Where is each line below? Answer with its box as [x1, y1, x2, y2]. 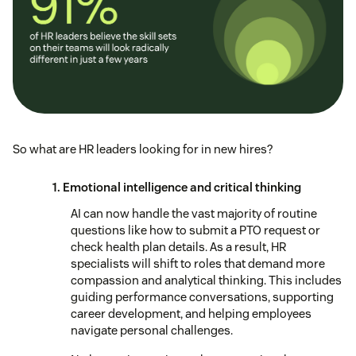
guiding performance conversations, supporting [71, 288, 334, 304]
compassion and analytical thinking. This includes [71, 272, 342, 288]
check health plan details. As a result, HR [71, 238, 286, 254]
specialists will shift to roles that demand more [71, 255, 325, 271]
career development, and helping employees [71, 305, 311, 321]
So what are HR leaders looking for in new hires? [13, 141, 273, 157]
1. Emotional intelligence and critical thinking [52, 179, 301, 195]
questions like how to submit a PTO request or [71, 222, 320, 238]
